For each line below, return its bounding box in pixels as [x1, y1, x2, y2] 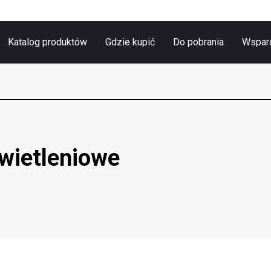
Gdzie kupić [105, 36, 155, 48]
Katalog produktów [7, 36, 87, 48]
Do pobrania [172, 36, 224, 48]
